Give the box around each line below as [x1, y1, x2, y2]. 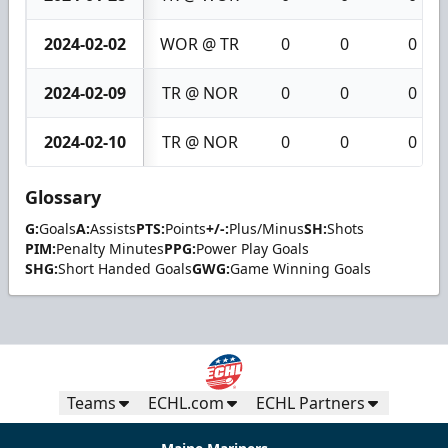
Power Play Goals [196, 238, 309, 258]
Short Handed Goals [58, 258, 192, 278]
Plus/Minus [229, 218, 304, 238]
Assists [90, 218, 136, 238]
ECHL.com [148, 392, 224, 415]
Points [165, 218, 206, 238]
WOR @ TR [160, 32, 239, 55]
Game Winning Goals [230, 258, 371, 278]
